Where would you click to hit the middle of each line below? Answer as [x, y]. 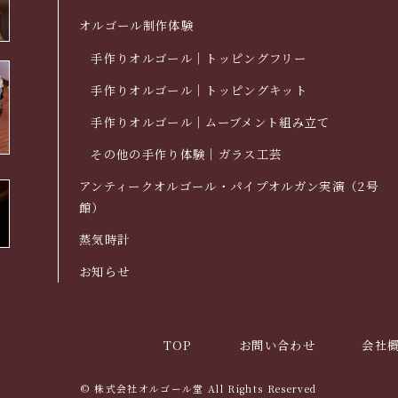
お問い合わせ [277, 345]
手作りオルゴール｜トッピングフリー [199, 59]
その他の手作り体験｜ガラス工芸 [187, 155]
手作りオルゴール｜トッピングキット [199, 91]
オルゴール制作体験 [136, 25]
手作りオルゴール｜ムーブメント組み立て [211, 123]
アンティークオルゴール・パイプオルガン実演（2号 [229, 187]
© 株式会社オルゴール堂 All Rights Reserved [199, 388]
